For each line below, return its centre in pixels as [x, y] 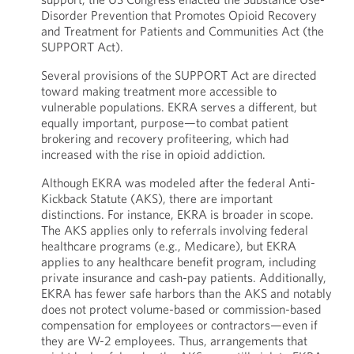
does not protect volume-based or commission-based [181, 309]
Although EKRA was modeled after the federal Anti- [178, 183]
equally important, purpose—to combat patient [164, 122]
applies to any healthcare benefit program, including [178, 262]
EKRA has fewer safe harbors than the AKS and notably [186, 293]
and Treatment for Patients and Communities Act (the [182, 31]
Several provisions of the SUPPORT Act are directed [179, 75]
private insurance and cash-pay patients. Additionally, [183, 277]
